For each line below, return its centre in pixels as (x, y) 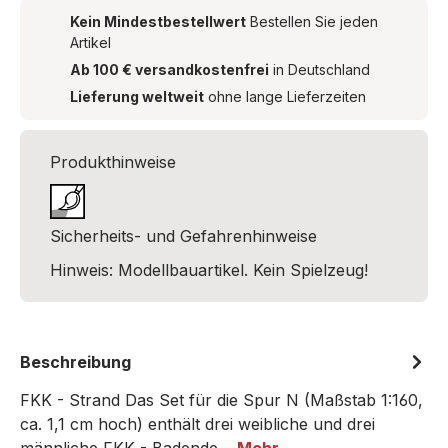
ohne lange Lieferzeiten (285, 96)
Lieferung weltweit (137, 96)
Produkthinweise (113, 162)
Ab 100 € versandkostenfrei (169, 69)
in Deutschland (319, 69)
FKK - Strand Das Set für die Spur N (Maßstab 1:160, (221, 400)
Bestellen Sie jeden (312, 21)
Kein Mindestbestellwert (158, 21)
